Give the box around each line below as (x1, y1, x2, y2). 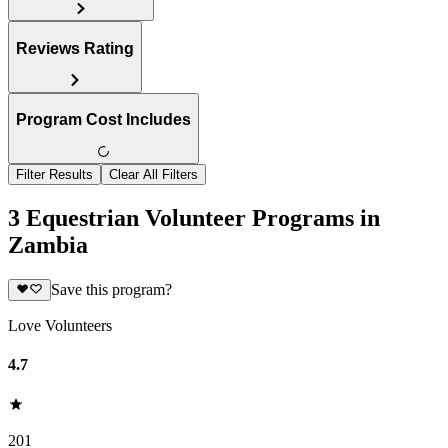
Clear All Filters (109, 167, 198, 183)
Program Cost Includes (16, 111, 191, 129)
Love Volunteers (8, 317, 112, 335)
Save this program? (50, 281, 172, 299)
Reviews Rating (16, 39, 134, 57)
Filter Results (16, 167, 93, 183)
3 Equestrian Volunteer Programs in (8, 204, 380, 231)
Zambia (8, 231, 88, 258)
